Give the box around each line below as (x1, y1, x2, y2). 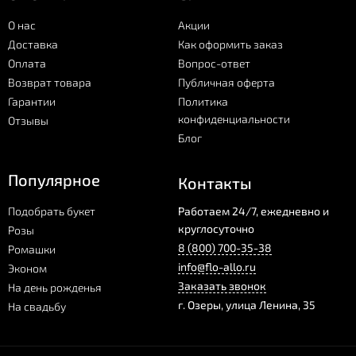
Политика (178, 94, 228, 108)
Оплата (8, 56, 46, 70)
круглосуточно (178, 221, 254, 235)
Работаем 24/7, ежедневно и (178, 203, 329, 218)
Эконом (8, 261, 47, 275)
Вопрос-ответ (178, 56, 250, 70)
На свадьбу (8, 299, 66, 313)
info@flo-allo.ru (178, 259, 256, 273)
